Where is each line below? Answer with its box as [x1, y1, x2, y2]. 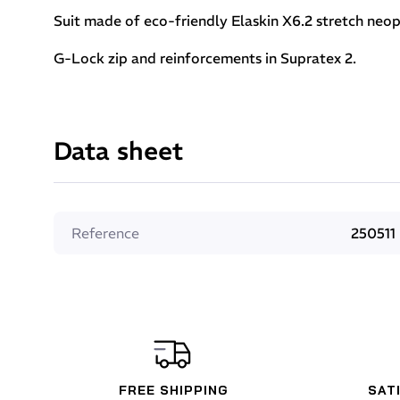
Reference [71, 224, 139, 242]
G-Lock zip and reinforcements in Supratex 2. [54, 49, 356, 67]
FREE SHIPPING [118, 382, 229, 398]
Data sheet [54, 136, 183, 167]
